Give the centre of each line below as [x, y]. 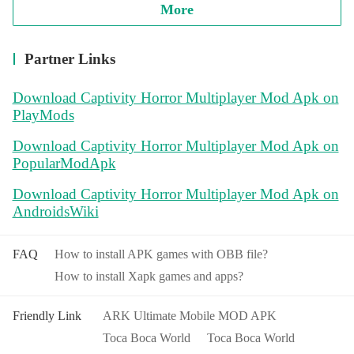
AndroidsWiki [55, 211]
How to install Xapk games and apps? [149, 276]
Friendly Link [47, 316]
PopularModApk [64, 163]
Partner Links [70, 58]
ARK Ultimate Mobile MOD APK [189, 316]
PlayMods [43, 115]
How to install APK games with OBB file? [162, 254]
